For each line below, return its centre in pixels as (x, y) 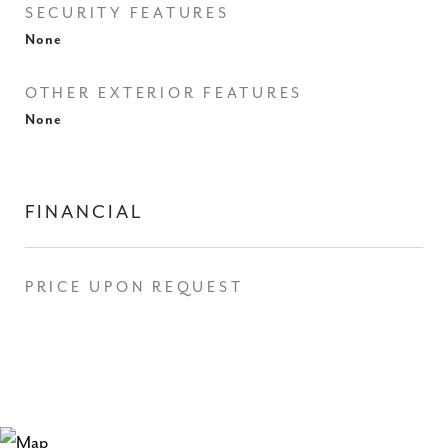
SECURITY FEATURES (127, 13)
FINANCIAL (84, 212)
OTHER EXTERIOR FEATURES (164, 93)
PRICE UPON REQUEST (134, 287)
